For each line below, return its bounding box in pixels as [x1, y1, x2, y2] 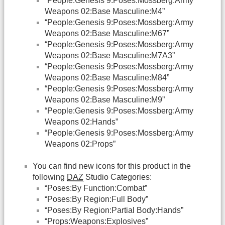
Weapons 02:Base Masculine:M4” [45, 7, 165, 16]
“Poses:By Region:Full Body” [45, 194, 148, 203]
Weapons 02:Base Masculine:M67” [45, 29, 169, 38]
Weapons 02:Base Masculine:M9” [45, 95, 165, 104]
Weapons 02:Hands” [45, 117, 118, 126]
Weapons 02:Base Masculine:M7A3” [45, 51, 175, 60]
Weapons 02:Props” [45, 139, 116, 148]
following [33, 172, 67, 181]
